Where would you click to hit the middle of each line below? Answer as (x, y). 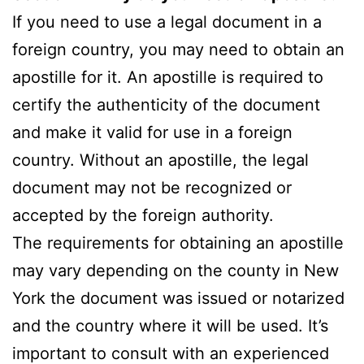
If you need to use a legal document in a (167, 22)
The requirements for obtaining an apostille (178, 243)
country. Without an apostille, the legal (160, 160)
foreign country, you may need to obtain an (178, 49)
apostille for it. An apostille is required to (168, 77)
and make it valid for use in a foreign (152, 132)
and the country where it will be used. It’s (170, 325)
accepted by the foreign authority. (143, 215)
